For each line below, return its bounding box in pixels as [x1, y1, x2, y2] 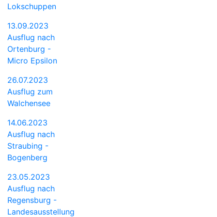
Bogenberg [7, 152, 47, 162]
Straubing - [7, 140, 48, 151]
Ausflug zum [7, 86, 53, 96]
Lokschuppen [7, 1, 56, 11]
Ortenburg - [7, 44, 51, 54]
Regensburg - [7, 195, 57, 205]
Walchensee [7, 98, 50, 108]
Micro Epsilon [7, 55, 57, 65]
